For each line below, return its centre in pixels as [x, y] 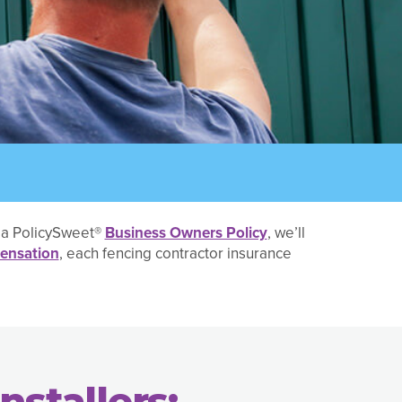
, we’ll [286, 232]
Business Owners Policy [186, 232]
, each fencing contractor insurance [175, 253]
